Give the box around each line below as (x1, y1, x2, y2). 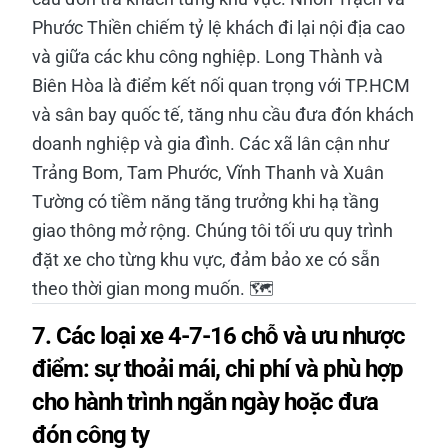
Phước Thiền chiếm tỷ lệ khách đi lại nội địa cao (32, 16, 405, 38)
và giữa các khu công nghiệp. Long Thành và (32, 45, 383, 67)
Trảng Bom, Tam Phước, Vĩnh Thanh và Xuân (32, 161, 384, 183)
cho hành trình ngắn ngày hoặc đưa (32, 387, 378, 416)
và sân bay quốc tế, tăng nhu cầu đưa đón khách (32, 103, 414, 125)
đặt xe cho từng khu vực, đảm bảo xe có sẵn (32, 248, 380, 270)
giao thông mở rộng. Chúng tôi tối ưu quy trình (32, 219, 393, 241)
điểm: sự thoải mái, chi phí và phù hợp (32, 354, 403, 383)
